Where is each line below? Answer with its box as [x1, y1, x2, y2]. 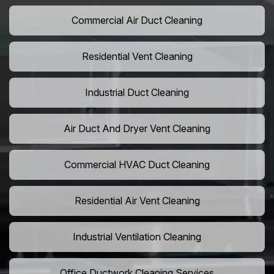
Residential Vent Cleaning [81, 50, 193, 63]
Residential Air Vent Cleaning [74, 194, 200, 207]
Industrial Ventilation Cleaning [73, 231, 201, 243]
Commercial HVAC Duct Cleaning [64, 158, 210, 171]
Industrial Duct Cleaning [85, 86, 189, 99]
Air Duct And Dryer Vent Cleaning [64, 122, 210, 135]
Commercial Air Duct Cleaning [72, 14, 202, 27]
